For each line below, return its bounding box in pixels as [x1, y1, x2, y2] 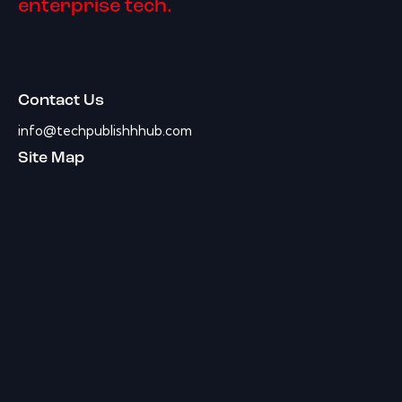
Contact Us [18, 92, 104, 109]
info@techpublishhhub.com [18, 121, 192, 139]
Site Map [18, 149, 84, 167]
